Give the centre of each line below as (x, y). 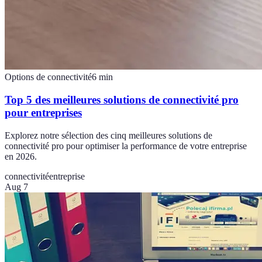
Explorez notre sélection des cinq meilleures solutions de (108, 135)
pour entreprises (43, 113)
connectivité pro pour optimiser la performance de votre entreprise (126, 146)
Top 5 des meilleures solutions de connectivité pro (122, 100)
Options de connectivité (48, 77)
